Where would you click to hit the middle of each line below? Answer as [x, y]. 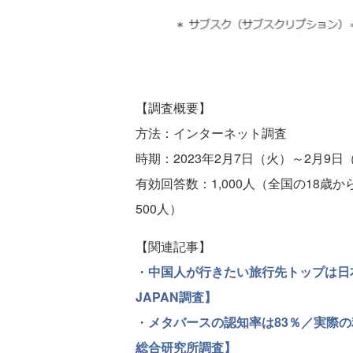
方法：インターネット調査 [211, 133]
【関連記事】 [173, 246]
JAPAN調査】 [176, 297]
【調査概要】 [173, 108]
